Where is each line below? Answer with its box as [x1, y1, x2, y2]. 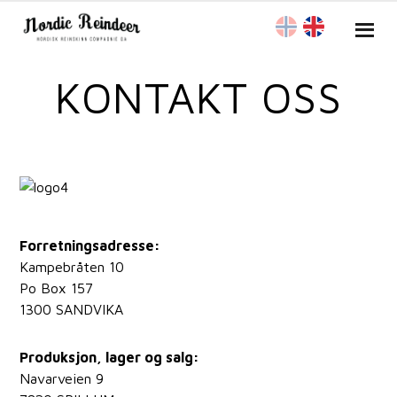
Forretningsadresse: [19, 237, 161, 253]
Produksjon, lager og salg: [19, 349, 200, 365]
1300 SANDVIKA [19, 301, 124, 317]
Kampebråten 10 [19, 259, 125, 275]
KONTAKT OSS [55, 73, 342, 122]
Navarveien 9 [19, 370, 105, 386]
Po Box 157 [19, 280, 94, 296]
